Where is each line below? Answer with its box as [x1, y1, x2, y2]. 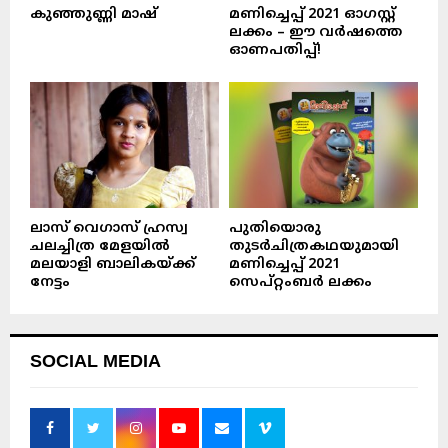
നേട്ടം [30, 274, 70, 292]
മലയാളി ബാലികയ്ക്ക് [30, 256, 195, 274]
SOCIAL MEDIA [30, 351, 161, 372]
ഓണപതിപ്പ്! [229, 42, 321, 60]
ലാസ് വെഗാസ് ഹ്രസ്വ [30, 220, 188, 238]
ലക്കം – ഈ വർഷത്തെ [229, 24, 402, 42]
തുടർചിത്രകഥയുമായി [229, 238, 399, 256]
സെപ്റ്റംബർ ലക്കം [229, 274, 372, 292]
